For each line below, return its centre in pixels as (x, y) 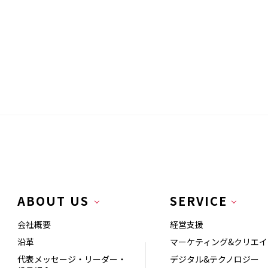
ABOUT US (54, 200)
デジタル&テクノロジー (215, 259)
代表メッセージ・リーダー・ (72, 259)
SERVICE (199, 200)
